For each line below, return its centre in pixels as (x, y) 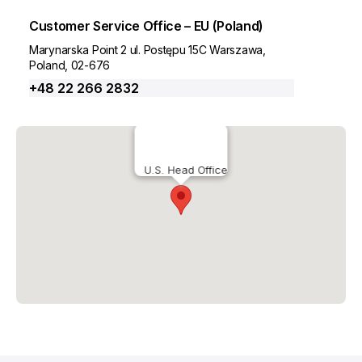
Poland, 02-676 (70, 65)
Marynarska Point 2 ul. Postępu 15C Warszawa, (147, 50)
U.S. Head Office (186, 170)
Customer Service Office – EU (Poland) (147, 26)
